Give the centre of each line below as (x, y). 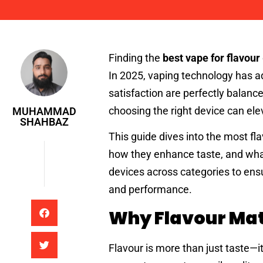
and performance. (150, 190)
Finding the (136, 58)
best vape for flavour (211, 58)
